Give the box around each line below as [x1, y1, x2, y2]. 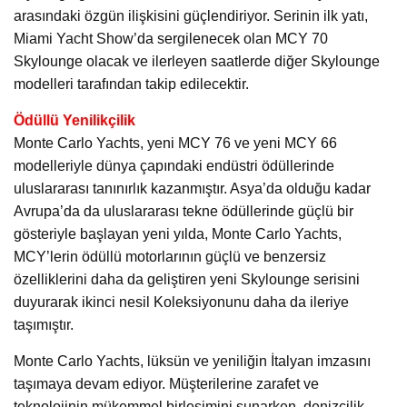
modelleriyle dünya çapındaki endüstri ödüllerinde [14, 158, 334, 174]
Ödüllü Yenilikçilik [14, 113, 135, 129]
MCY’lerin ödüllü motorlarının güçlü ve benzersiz [14, 249, 326, 265]
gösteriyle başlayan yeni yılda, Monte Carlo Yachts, [14, 226, 342, 243]
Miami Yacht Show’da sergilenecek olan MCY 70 [14, 31, 328, 47]
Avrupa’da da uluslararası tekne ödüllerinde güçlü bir [14, 203, 353, 220]
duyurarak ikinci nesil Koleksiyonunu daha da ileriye [14, 294, 349, 311]
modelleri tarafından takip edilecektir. [14, 76, 249, 93]
